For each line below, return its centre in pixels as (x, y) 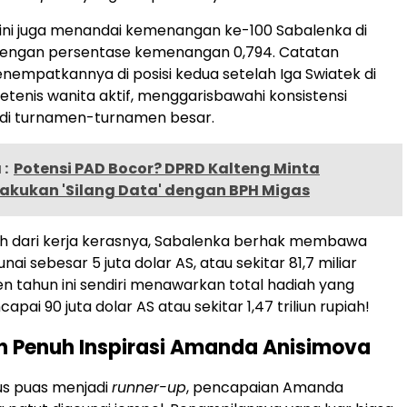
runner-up (149, 387)
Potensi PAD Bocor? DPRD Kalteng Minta (167, 168)
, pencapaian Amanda (265, 387)
